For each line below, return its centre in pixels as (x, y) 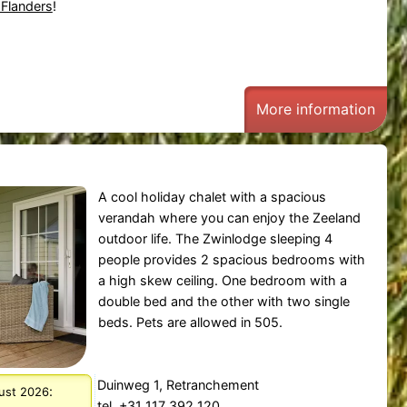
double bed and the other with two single (223, 302)
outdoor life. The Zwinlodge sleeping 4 (215, 239)
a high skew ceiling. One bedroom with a (222, 281)
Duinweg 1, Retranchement (179, 384)
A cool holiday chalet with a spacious (212, 197)
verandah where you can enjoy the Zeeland (229, 218)
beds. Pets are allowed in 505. (190, 323)
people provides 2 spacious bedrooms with (231, 260)
